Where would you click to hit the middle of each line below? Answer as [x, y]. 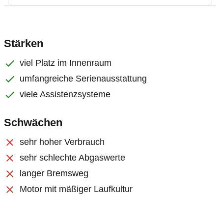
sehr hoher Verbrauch [62, 142]
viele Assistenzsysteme [65, 94]
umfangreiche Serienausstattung [83, 79]
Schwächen [33, 123]
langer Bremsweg [54, 173]
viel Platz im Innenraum [66, 63]
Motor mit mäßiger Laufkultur [76, 189]
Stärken [24, 43]
